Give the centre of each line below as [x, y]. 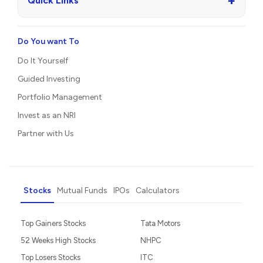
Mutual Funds [82, 190]
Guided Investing [49, 79]
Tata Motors [160, 223]
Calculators [158, 190]
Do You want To [48, 41]
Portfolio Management [60, 97]
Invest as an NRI [47, 115]
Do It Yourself [43, 60]
